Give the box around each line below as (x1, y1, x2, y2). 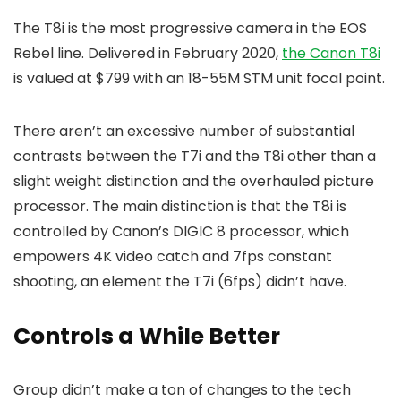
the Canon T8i (282, 42, 380, 64)
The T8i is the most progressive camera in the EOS (13, 17, 367, 38)
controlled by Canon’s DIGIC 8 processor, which (13, 220, 349, 242)
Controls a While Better (13, 320, 280, 352)
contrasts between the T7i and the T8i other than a (13, 145, 376, 166)
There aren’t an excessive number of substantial (13, 120, 354, 141)
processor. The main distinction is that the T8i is (13, 195, 346, 217)
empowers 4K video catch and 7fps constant (13, 245, 332, 267)
